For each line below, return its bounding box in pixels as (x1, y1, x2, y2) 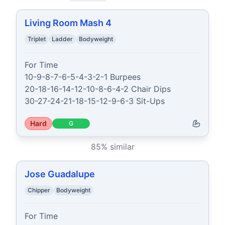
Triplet (28, 35, 46, 43)
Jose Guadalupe (25, 169, 95, 179)
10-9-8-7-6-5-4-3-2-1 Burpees (25, 72, 141, 82)
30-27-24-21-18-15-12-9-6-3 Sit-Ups (25, 96, 165, 106)
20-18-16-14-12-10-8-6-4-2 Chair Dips (25, 84, 171, 94)
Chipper (28, 186, 50, 194)
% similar (100, 142, 135, 152)
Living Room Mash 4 (25, 18, 111, 28)
